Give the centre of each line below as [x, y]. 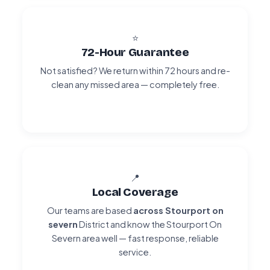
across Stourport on [178, 210]
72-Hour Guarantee [135, 52]
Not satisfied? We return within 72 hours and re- [135, 70]
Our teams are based [90, 210]
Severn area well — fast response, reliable [135, 238]
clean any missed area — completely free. [135, 84]
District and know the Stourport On [150, 224]
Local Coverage [135, 192]
